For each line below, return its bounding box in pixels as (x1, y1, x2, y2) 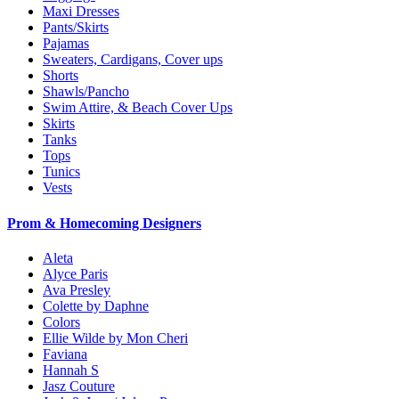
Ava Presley (43, 281, 110, 297)
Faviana (43, 346, 87, 362)
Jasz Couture (43, 378, 115, 394)
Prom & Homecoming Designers (7, 215, 201, 231)
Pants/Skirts (43, 20, 109, 36)
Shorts (43, 68, 78, 84)
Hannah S (43, 362, 99, 378)
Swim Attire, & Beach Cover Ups (43, 100, 232, 116)
